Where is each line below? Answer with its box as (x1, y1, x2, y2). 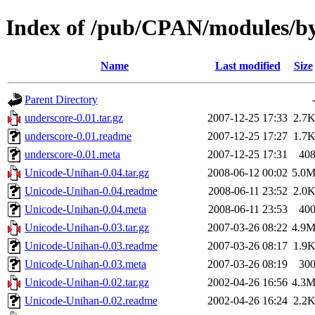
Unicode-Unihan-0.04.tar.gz (25, 166, 149, 179)
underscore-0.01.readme (25, 129, 131, 142)
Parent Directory (25, 93, 98, 105)
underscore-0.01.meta (25, 148, 120, 160)
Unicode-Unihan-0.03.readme (25, 239, 157, 252)
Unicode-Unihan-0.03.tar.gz (25, 221, 149, 233)
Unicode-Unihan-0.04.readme (25, 184, 157, 197)
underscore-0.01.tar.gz (25, 111, 123, 124)
